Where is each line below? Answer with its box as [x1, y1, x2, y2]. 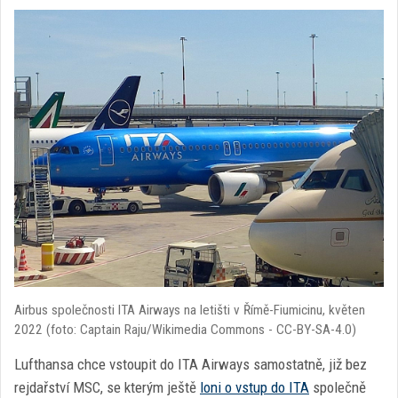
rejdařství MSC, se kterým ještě [14, 378, 200, 396]
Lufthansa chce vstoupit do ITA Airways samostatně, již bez [14, 355, 367, 373]
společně [309, 378, 366, 396]
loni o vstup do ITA [200, 378, 309, 396]
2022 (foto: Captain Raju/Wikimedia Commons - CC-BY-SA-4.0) [14, 322, 356, 338]
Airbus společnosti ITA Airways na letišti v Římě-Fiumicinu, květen [14, 302, 365, 318]
